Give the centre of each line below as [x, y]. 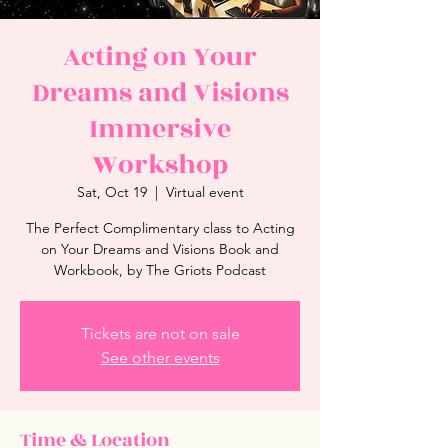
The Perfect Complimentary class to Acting [160, 228]
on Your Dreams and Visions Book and [160, 249]
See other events [160, 357]
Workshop [160, 165]
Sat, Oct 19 [111, 192]
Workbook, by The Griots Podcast [160, 270]
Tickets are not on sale [160, 333]
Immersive [160, 129]
